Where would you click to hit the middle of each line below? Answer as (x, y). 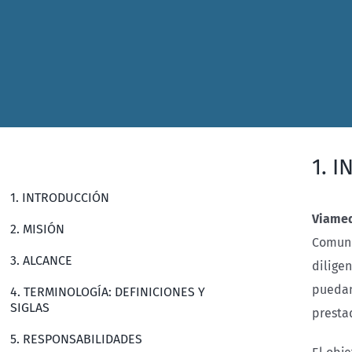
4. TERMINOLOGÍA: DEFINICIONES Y (108, 292)
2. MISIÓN (38, 229)
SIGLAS (30, 308)
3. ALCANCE (42, 260)
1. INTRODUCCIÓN (60, 198)
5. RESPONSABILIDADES (77, 339)
